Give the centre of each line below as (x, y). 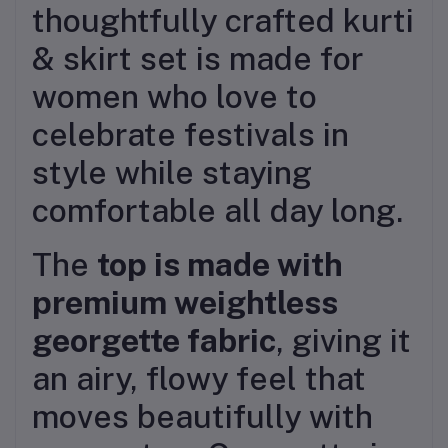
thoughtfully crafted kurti (223, 21)
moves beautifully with (202, 417)
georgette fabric (154, 341)
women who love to (174, 97)
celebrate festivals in (190, 135)
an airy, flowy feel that (199, 379)
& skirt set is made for (198, 59)
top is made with (220, 265)
